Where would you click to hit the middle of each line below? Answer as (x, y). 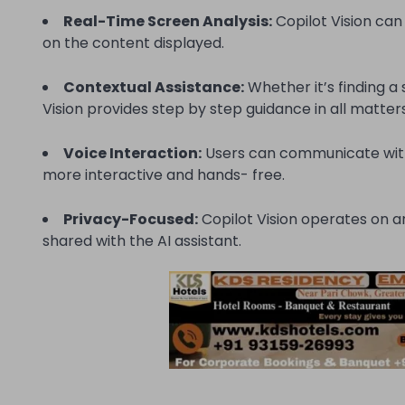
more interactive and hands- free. (164, 175)
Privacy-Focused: (131, 220)
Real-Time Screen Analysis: (168, 22)
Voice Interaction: (132, 154)
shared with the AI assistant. (142, 241)
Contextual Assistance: (154, 88)
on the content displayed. (133, 43)
